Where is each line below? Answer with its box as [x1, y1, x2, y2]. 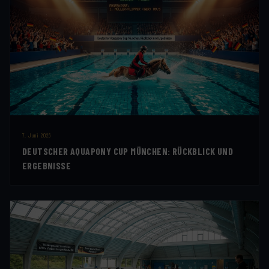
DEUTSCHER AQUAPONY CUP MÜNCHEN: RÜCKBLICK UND [22, 145, 233, 157]
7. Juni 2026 [22, 131, 51, 139]
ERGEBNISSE [22, 160, 71, 172]
